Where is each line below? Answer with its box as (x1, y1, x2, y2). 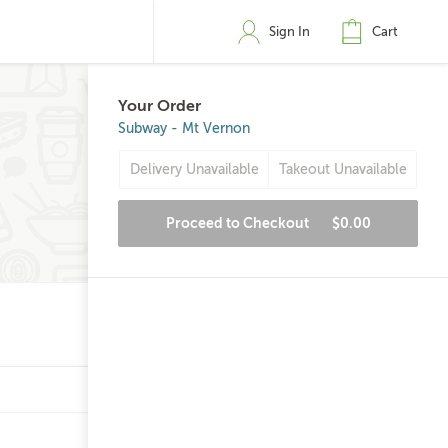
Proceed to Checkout (165, 215, 312, 231)
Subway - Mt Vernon (118, 121, 250, 136)
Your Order (118, 97, 201, 115)
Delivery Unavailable (129, 162, 259, 177)
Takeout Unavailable (278, 162, 407, 177)
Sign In (269, 24, 310, 39)
